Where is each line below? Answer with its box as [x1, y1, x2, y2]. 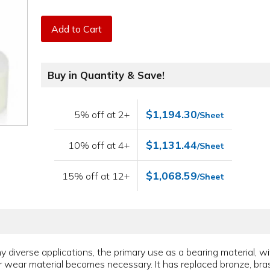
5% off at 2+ [74, 108, 130, 121]
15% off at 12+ [62, 170, 130, 183]
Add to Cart [51, 22, 102, 35]
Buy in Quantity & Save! [48, 69, 165, 82]
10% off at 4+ [68, 139, 130, 152]
